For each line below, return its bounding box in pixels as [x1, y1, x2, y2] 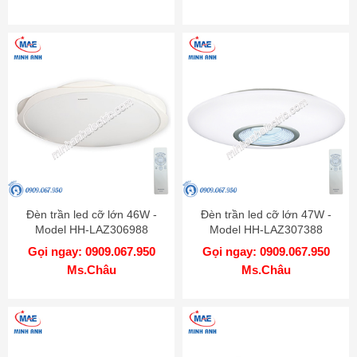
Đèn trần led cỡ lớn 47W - [200, 207, 331, 221]
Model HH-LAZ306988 [34, 222, 148, 236]
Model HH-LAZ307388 [209, 222, 323, 236]
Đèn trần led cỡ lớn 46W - [25, 207, 157, 221]
